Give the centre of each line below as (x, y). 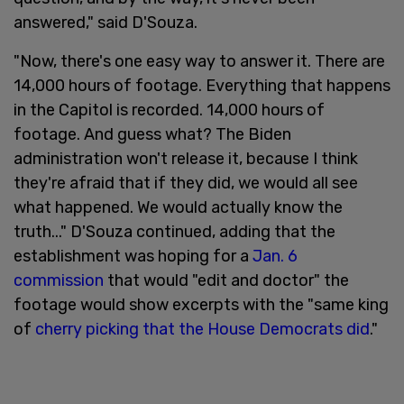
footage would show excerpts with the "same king (201, 304)
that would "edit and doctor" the (226, 280)
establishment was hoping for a (133, 256)
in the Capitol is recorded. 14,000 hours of (169, 110)
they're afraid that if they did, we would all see (186, 183)
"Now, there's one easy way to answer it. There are (199, 61)
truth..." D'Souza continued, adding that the (174, 231)
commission (59, 280)
